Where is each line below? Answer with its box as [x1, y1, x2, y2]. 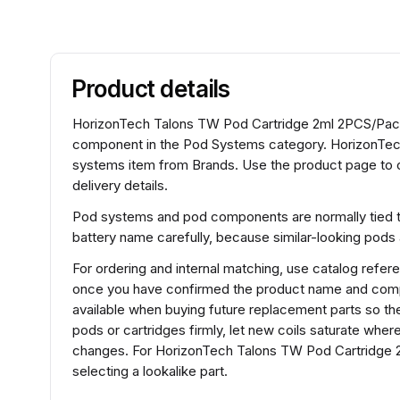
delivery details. [72, 177, 168, 194]
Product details [72, 75, 231, 103]
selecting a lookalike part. [72, 362, 228, 379]
